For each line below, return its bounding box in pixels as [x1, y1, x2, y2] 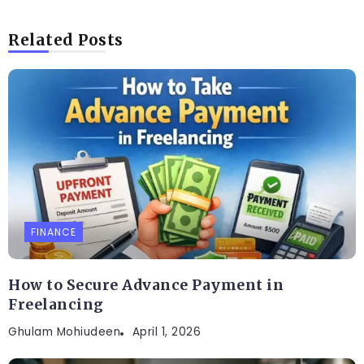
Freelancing [8, 295, 104, 314]
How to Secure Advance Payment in [8, 275, 284, 294]
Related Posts [8, 29, 123, 50]
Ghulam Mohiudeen [8, 323, 120, 340]
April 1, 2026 [132, 323, 201, 340]
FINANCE [31, 224, 76, 239]
